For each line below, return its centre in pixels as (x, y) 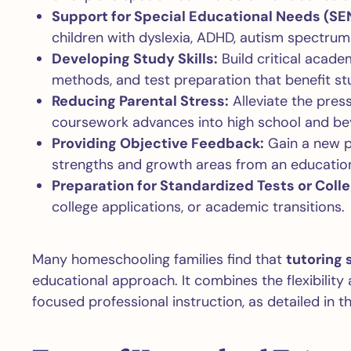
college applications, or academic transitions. (198, 207)
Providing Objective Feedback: (157, 143)
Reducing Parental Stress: (140, 101)
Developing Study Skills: (134, 59)
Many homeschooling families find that (159, 259)
